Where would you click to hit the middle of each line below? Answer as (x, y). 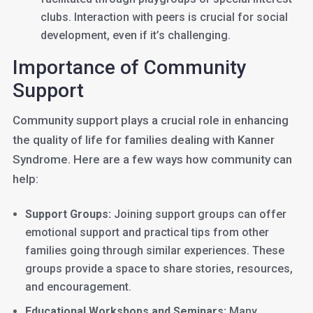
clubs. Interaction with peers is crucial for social (164, 17)
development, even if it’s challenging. (135, 35)
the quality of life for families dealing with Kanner (143, 140)
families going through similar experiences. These (154, 250)
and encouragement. (78, 287)
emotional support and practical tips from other (147, 232)
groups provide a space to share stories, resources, (159, 269)
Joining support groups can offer (198, 214)
